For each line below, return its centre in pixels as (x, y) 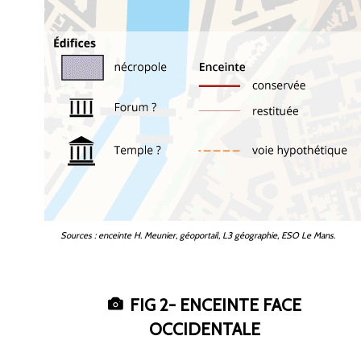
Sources (76, 236)
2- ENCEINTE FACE (230, 305)
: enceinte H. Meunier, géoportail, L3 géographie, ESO (197, 236)
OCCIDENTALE (205, 330)
